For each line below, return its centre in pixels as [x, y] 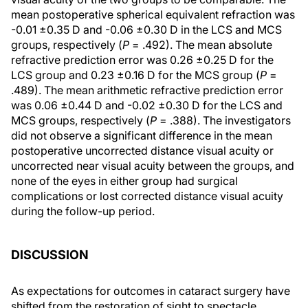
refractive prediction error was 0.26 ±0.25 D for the [142, 60]
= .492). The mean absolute [201, 45]
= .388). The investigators [224, 120]
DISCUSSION [50, 255]
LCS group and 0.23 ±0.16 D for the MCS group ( [135, 75]
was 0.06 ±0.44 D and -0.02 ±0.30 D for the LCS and [147, 105]
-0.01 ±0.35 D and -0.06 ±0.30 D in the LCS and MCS [146, 30]
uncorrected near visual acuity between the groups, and [153, 166]
